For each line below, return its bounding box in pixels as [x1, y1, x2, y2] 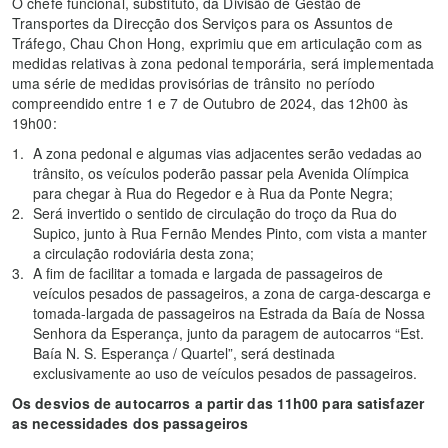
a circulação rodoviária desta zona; [33, 243, 254, 264]
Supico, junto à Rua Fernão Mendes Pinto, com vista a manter [33, 223, 427, 244]
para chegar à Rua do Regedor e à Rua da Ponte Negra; [33, 183, 393, 204]
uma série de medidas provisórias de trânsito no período [12, 73, 376, 94]
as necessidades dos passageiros [12, 413, 249, 434]
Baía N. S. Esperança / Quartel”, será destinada [33, 343, 335, 364]
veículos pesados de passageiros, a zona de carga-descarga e [33, 283, 431, 304]
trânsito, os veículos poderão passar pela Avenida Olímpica [33, 163, 409, 184]
